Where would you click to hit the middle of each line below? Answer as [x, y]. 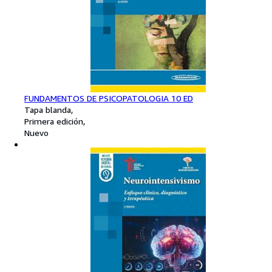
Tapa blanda [48, 110]
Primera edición [54, 121]
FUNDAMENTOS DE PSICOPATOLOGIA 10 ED [109, 98]
